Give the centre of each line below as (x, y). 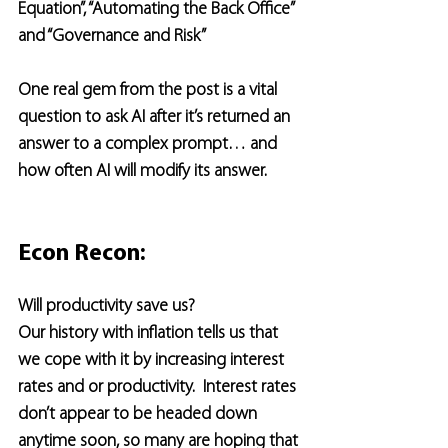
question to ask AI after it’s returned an (156, 117)
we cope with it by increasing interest (153, 360)
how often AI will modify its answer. (142, 171)
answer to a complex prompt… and (149, 144)
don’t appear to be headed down (139, 414)
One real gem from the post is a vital (149, 90)
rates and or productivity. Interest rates (159, 387)
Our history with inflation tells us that (150, 333)
